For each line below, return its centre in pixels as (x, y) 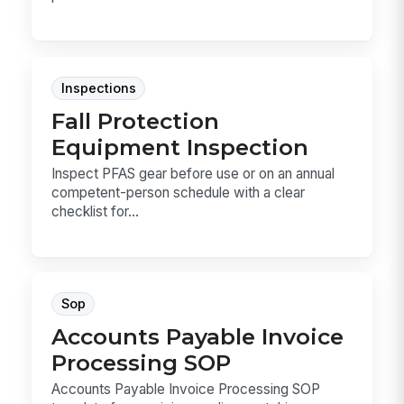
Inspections (98, 88)
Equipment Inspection (180, 147)
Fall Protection (136, 120)
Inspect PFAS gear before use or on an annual (193, 173)
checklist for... (96, 211)
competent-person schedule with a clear (179, 192)
